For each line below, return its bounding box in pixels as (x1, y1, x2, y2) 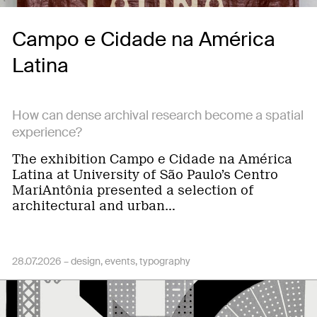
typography (139, 255, 190, 267)
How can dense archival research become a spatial (12, 107, 304, 124)
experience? (12, 124, 82, 141)
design (71, 255, 100, 267)
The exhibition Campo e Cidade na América (12, 151, 292, 167)
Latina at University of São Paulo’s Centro (12, 167, 278, 183)
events (105, 255, 135, 267)
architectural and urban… (12, 198, 175, 214)
